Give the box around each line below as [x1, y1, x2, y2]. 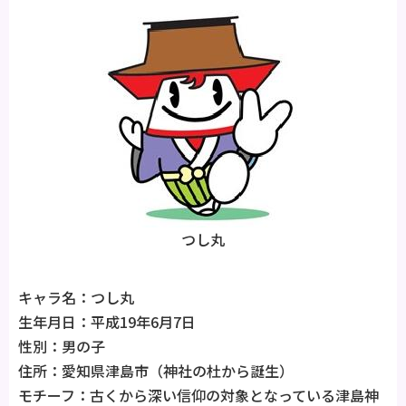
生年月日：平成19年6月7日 [18, 311, 196, 333]
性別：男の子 [18, 335, 105, 358]
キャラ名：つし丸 [18, 286, 134, 309]
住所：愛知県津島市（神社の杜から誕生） [18, 360, 294, 382]
